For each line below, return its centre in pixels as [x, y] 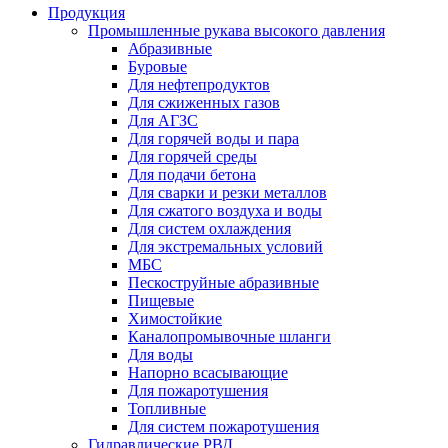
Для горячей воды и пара [213, 138]
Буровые [157, 66]
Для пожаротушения [198, 390]
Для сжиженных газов [204, 102]
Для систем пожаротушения [223, 426]
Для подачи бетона [192, 174]
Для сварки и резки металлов [227, 192]
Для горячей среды [192, 156]
